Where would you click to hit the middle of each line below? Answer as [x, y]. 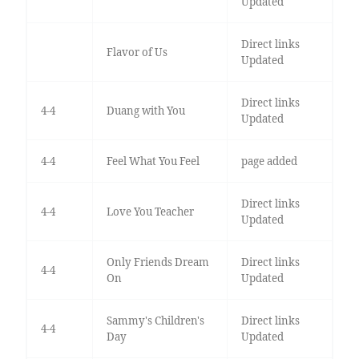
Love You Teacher [150, 212]
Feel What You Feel [153, 161]
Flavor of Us [137, 52]
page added [269, 161]
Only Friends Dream [157, 262]
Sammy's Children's [155, 321]
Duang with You [145, 111]
